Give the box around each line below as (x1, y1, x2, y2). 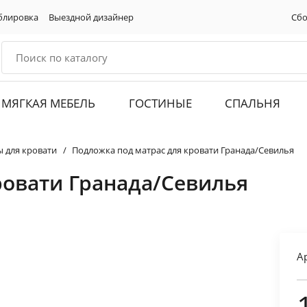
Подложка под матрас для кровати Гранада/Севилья (72, 144, 294, 157)
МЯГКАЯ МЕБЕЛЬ (1, 95, 96, 112)
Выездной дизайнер (49, 10, 134, 23)
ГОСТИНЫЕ (128, 95, 192, 112)
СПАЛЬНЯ (224, 95, 280, 112)
